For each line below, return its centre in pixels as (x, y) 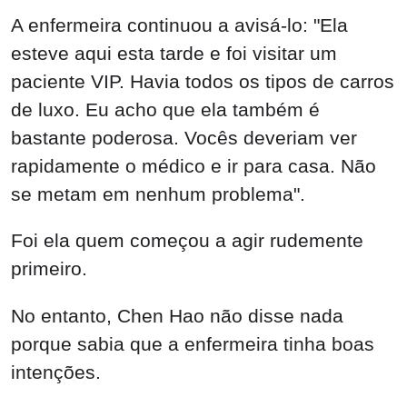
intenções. (56, 372)
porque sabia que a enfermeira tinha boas (193, 344)
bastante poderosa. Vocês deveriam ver (184, 137)
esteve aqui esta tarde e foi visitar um (174, 53)
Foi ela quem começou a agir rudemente (187, 241)
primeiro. (49, 269)
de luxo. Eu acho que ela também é (165, 109)
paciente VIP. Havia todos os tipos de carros (203, 81)
